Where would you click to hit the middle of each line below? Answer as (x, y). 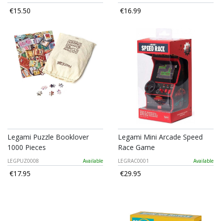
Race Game (136, 147)
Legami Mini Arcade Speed (160, 137)
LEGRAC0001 (133, 161)
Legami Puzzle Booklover (48, 137)
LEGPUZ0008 (23, 161)
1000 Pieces (27, 147)
